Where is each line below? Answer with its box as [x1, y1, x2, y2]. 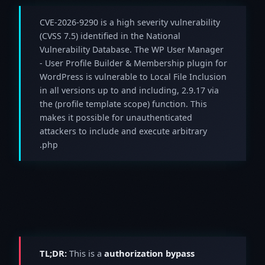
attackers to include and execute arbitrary [40, 125, 207, 137]
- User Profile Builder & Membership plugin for [40, 57, 227, 69]
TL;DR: [40, 247, 67, 259]
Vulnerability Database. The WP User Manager [40, 43, 224, 55]
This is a [67, 247, 104, 259]
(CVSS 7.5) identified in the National [40, 30, 180, 41]
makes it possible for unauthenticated [40, 111, 192, 123]
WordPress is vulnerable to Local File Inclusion [40, 70, 227, 82]
